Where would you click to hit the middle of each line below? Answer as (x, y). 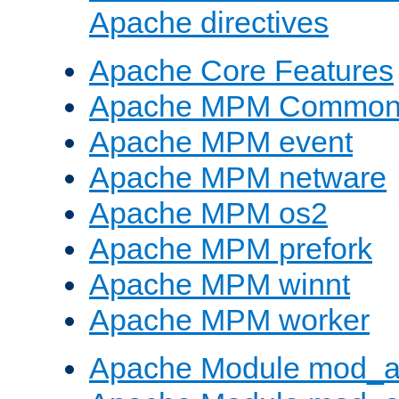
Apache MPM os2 (208, 213)
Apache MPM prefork (231, 249)
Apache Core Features (241, 71)
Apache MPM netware (238, 178)
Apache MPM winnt (220, 285)
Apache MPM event (221, 142)
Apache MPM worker (229, 320)
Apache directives (209, 23)
